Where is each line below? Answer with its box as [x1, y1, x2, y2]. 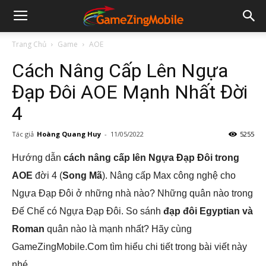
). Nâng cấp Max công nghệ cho [102, 170, 236, 180]
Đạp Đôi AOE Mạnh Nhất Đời [12, 81, 248, 103]
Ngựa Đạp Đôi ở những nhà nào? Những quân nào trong [12, 188, 253, 198]
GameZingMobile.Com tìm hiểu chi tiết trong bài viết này [12, 242, 247, 252]
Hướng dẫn [12, 153, 64, 163]
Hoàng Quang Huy [37, 129, 101, 138]
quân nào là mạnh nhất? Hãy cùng [45, 224, 192, 234]
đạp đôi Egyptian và [163, 206, 253, 216]
